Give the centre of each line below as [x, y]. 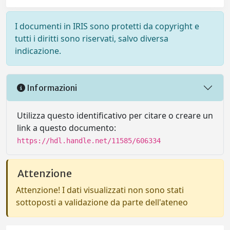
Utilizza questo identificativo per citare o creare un [115, 116]
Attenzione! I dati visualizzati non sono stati [100, 190]
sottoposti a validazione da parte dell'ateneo [102, 202]
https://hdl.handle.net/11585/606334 [89, 141]
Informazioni [51, 88]
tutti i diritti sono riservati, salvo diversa [92, 39]
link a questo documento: [66, 128]
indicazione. [38, 51]
